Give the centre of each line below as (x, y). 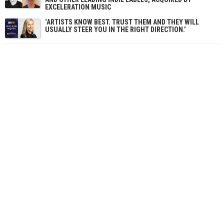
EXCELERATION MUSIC (78, 7)
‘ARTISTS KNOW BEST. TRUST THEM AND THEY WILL (122, 22)
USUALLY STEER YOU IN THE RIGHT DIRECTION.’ (115, 29)
